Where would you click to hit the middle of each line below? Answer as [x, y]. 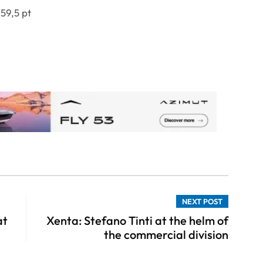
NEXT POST [202, 202]
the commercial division [166, 235]
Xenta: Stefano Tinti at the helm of [137, 221]
